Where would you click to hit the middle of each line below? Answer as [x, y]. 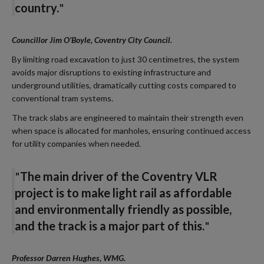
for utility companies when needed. [76, 144]
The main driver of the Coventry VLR [119, 176]
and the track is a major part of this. [110, 226]
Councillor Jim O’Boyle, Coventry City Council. [92, 39]
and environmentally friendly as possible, [123, 209]
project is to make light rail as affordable [123, 193]
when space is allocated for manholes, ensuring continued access [131, 131]
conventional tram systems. [62, 98]
